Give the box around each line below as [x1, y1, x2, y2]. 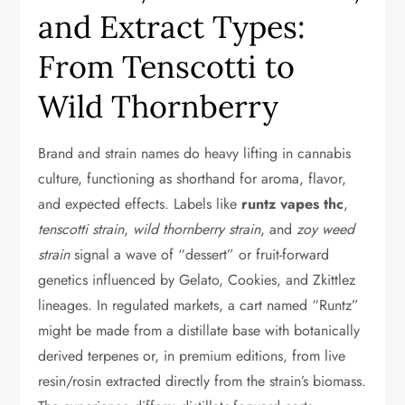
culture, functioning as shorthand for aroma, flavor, [38, 168, 347, 189]
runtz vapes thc [241, 193, 344, 214]
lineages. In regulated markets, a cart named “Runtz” [38, 295, 360, 316]
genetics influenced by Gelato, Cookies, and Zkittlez [38, 269, 356, 290]
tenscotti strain [38, 219, 125, 240]
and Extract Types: [38, 7, 306, 46]
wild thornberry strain [133, 219, 261, 240]
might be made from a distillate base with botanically [38, 320, 361, 341]
